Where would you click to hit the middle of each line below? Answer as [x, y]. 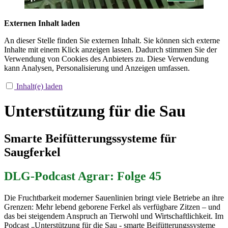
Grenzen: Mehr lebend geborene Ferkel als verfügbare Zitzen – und [112, 207]
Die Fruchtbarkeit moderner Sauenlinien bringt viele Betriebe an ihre [114, 197]
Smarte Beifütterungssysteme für [90, 138]
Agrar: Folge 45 [120, 176]
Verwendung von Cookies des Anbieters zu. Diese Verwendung [106, 59]
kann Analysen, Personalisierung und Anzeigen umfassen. [97, 68]
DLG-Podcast [41, 176]
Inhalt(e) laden [39, 86]
